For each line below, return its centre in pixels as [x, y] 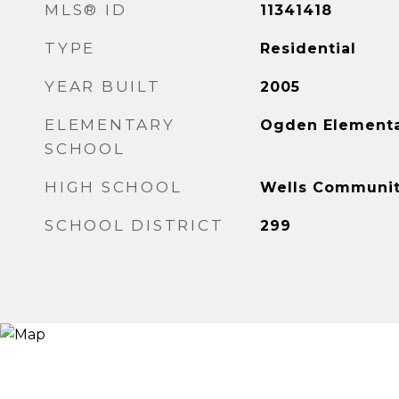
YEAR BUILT [103, 86]
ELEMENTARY [110, 125]
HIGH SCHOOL [114, 187]
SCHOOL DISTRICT [134, 225]
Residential [308, 49]
